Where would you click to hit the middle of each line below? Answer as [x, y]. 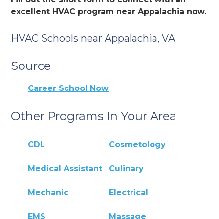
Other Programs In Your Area [94, 116]
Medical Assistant [65, 169]
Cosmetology [138, 145]
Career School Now [68, 88]
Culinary [127, 169]
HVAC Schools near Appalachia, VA [93, 38]
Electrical [129, 193]
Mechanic [48, 193]
